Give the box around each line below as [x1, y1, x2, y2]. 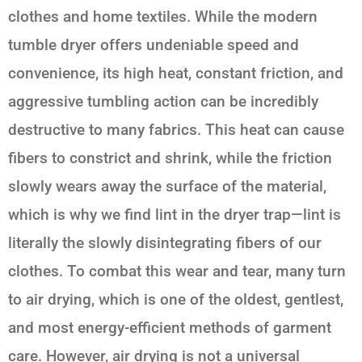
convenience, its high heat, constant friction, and [8, 63, 343, 82]
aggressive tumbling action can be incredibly [8, 91, 318, 111]
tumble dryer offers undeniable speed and [8, 35, 299, 54]
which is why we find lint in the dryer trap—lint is [8, 204, 341, 224]
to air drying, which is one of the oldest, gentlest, [8, 289, 343, 309]
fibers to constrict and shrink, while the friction [8, 148, 332, 167]
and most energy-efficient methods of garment [8, 318, 331, 337]
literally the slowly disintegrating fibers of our [8, 233, 322, 252]
